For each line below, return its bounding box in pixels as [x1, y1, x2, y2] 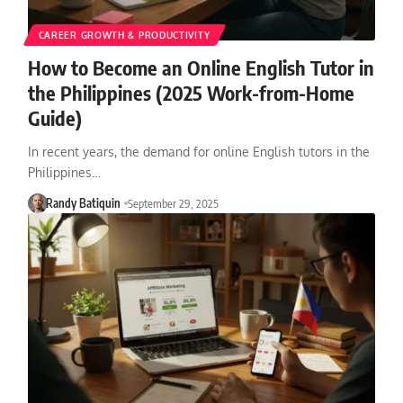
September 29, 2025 [128, 195, 219, 210]
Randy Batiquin [46, 195, 121, 210]
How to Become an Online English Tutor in [27, 54, 374, 80]
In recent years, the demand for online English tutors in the [27, 143, 370, 159]
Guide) [27, 104, 82, 130]
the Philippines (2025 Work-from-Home [27, 79, 354, 105]
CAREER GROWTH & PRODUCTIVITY [38, 29, 210, 40]
